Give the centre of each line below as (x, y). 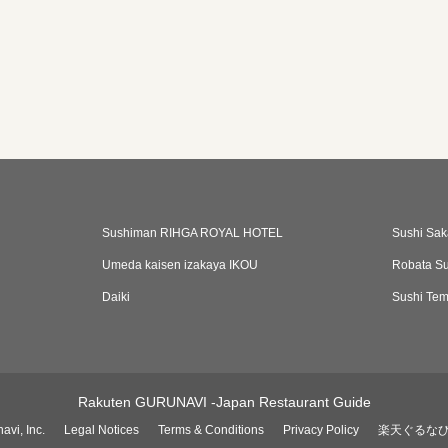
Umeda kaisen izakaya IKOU (180, 265)
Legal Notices (101, 430)
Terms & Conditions (211, 430)
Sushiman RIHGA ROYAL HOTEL (192, 233)
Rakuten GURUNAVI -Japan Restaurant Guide (224, 402)
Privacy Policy (321, 430)
